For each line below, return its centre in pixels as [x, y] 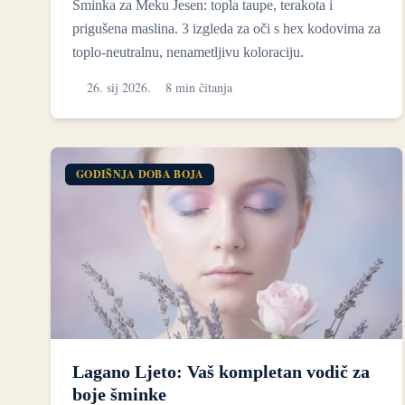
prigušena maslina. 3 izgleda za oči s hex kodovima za [226, 28]
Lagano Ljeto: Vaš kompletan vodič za [221, 371]
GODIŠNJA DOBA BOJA [140, 174]
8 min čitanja [199, 87]
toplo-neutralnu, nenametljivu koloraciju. [188, 52]
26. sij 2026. [119, 87]
